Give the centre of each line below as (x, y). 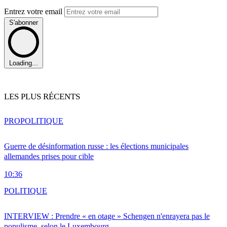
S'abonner (24, 23)
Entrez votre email (34, 12)
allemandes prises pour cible (49, 157)
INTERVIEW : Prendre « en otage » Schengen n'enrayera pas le (107, 216)
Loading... (24, 63)
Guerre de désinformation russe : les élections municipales (96, 146)
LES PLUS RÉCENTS (42, 97)
